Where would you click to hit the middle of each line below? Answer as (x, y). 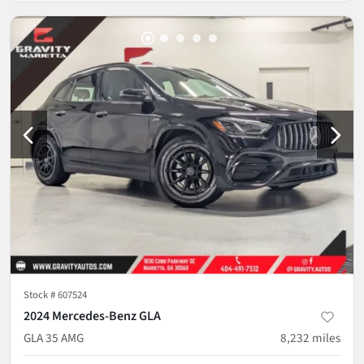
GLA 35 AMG (54, 338)
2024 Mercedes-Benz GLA (92, 316)
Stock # (41, 295)
